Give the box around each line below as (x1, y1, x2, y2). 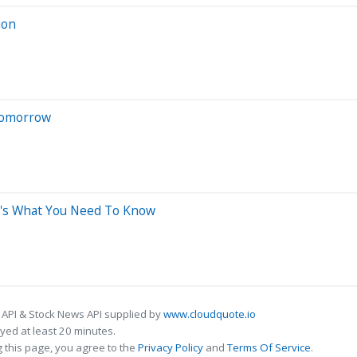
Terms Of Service (227, 339, 311, 355)
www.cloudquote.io (163, 306, 256, 321)
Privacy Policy (138, 339, 203, 355)
